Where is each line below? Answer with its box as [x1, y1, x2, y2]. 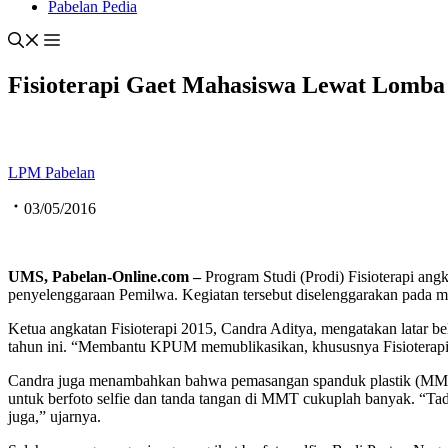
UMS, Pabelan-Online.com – [8, 268, 205, 286]
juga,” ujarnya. [8, 408, 101, 426]
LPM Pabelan [8, 164, 95, 182]
